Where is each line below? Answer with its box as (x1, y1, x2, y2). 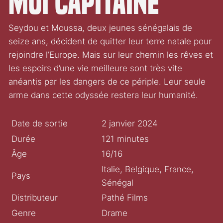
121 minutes (101, 133, 149, 144)
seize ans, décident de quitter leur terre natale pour (8, 36, 212, 47)
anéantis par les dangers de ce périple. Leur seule (8, 77, 206, 87)
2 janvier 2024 (101, 118, 158, 129)
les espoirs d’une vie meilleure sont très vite (8, 63, 183, 74)
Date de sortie (11, 118, 68, 129)
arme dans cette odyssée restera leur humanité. (8, 90, 199, 101)
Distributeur (11, 193, 58, 203)
